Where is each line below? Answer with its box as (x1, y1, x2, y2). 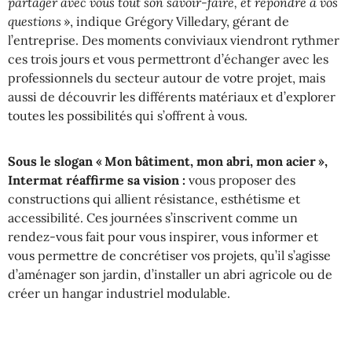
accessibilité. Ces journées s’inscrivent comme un (8, 210, 298, 226)
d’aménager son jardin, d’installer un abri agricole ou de (8, 266, 332, 283)
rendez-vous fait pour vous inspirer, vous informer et (8, 229, 318, 245)
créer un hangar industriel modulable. (8, 285, 230, 302)
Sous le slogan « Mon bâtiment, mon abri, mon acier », (8, 153, 328, 170)
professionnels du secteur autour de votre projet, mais (8, 69, 325, 86)
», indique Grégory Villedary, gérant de (61, 13, 289, 29)
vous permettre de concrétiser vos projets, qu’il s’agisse (8, 247, 331, 264)
